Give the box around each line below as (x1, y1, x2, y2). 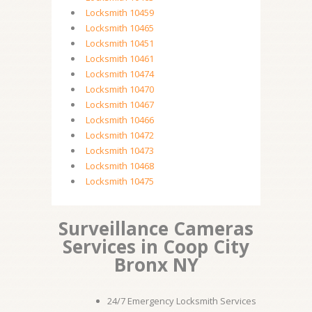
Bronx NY (114, 252, 198, 277)
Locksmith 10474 (86, 68, 154, 80)
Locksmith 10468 (86, 159, 154, 172)
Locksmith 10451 (86, 37, 154, 49)
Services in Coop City (63, 234, 249, 259)
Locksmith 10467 (86, 98, 154, 111)
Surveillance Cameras (58, 216, 253, 241)
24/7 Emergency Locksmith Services (107, 295, 256, 307)
